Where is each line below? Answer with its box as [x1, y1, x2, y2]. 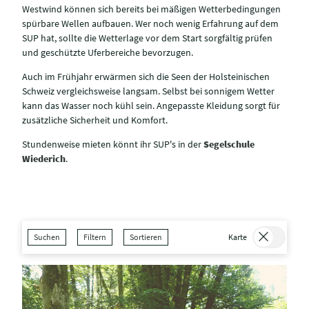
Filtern [83, 231, 106, 242]
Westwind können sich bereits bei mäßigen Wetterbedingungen [22, 3, 281, 16]
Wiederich [22, 152, 66, 166]
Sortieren [130, 231, 162, 242]
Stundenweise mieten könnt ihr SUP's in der [22, 138, 203, 151]
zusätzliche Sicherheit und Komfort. [22, 114, 168, 127]
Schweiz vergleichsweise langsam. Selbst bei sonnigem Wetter [22, 85, 275, 98]
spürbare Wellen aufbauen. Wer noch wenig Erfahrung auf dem [22, 17, 279, 30]
